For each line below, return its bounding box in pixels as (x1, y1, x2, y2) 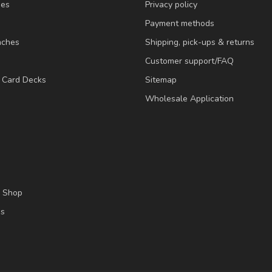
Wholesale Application (145, 92, 234, 104)
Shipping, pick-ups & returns (145, 36, 254, 48)
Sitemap (145, 73, 177, 86)
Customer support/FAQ (145, 55, 234, 67)
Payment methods (145, 17, 214, 29)
